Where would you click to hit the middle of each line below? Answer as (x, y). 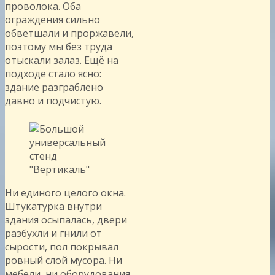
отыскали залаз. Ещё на (62, 60)
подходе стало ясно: (53, 73)
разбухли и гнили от (53, 233)
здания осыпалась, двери (66, 219)
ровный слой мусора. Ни (64, 260)
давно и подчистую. (53, 100)
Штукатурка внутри (53, 206)
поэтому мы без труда (59, 46)
